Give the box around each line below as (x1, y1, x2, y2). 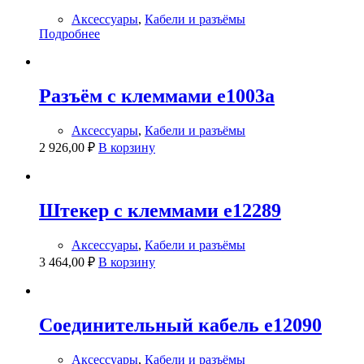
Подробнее (39, 27, 100, 41)
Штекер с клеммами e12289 (39, 200, 281, 222)
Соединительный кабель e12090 (39, 314, 322, 336)
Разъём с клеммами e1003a (39, 85, 275, 107)
